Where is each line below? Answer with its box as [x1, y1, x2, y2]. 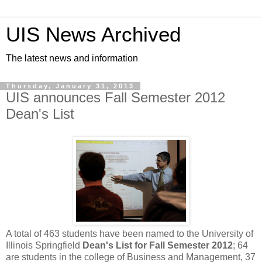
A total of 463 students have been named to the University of [6, 228, 253, 239]
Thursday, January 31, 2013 [6, 82, 135, 89]
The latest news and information [6, 53, 138, 63]
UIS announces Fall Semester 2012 [6, 89, 225, 105]
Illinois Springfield [6, 240, 82, 250]
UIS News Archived [6, 23, 181, 46]
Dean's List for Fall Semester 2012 [82, 240, 233, 250]
